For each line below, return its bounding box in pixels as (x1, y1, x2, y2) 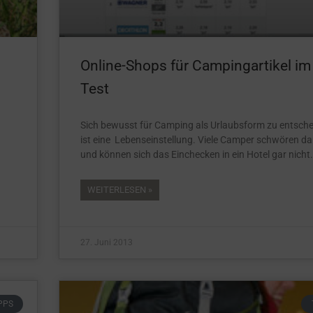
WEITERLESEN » (87, 184, 152, 195)
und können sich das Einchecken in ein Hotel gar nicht (80, 148, 310, 160)
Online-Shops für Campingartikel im (80, 57, 311, 74)
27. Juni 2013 (80, 237, 133, 247)
